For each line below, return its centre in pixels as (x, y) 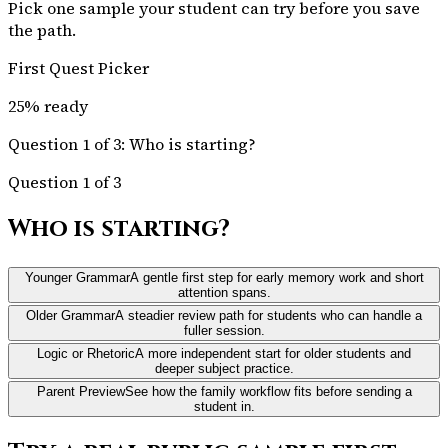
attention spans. (224, 292)
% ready (56, 105)
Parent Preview (80, 391)
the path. (42, 29)
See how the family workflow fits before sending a (268, 391)
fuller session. (224, 330)
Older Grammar (70, 315)
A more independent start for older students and (273, 353)
